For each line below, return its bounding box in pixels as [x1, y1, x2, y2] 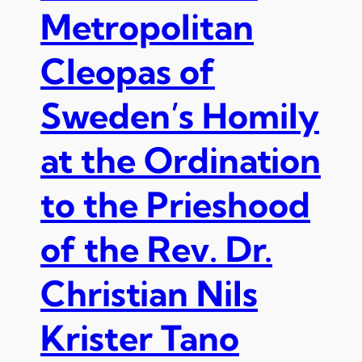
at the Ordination [40, 139, 321, 183]
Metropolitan [40, 6, 254, 49]
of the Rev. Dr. [40, 228, 272, 271]
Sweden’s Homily [40, 95, 319, 138]
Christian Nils [40, 272, 258, 316]
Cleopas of [40, 50, 215, 94]
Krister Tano [40, 317, 239, 360]
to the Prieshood [40, 183, 310, 227]
